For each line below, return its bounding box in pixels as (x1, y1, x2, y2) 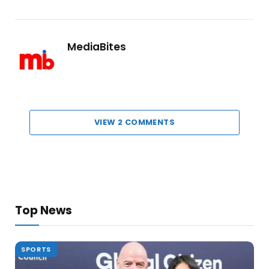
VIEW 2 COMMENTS (94, 116, 175, 128)
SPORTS (21, 244, 51, 254)
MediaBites (67, 39, 126, 54)
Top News (15, 202, 72, 219)
